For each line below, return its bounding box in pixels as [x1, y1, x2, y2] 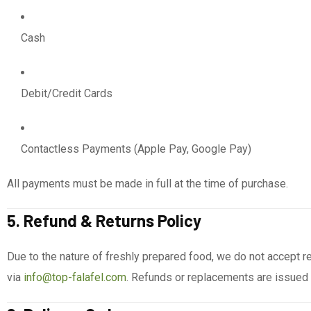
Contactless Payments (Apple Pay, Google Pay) [21, 142, 251, 155]
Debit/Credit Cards [21, 87, 112, 100]
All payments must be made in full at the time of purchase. [7, 177, 288, 190]
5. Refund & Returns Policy [7, 210, 201, 230]
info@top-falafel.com [24, 271, 126, 284]
